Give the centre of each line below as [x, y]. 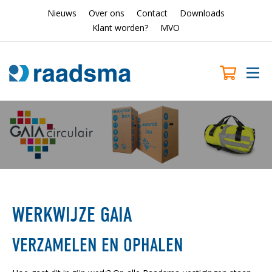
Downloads [202, 13]
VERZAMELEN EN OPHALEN [98, 245]
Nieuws [62, 13]
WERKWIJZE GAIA [72, 215]
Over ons [107, 13]
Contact [152, 13]
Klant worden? [120, 28]
